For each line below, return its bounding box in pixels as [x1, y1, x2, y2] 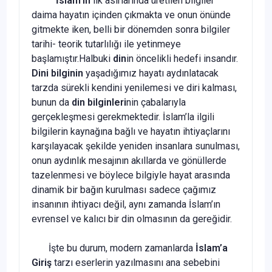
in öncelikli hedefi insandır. [126, 52, 238, 64]
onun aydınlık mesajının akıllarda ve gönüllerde [32, 154, 226, 166]
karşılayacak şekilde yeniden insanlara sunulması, [32, 140, 240, 152]
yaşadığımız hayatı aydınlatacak [83, 67, 219, 79]
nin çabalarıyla [126, 96, 186, 108]
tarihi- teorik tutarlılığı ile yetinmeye [32, 38, 181, 50]
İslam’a [195, 242, 228, 254]
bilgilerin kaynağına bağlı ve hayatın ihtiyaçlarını [32, 125, 230, 137]
